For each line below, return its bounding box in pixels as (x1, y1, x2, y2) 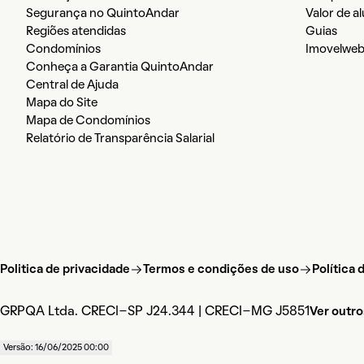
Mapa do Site (26, 97, 97, 110)
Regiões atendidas (26, 26, 126, 38)
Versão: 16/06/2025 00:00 (3, 344, 109, 353)
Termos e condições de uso (143, 264, 299, 276)
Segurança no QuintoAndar (26, 8, 180, 20)
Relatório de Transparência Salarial (26, 133, 214, 145)
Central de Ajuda (26, 80, 119, 92)
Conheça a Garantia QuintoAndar (26, 62, 214, 74)
